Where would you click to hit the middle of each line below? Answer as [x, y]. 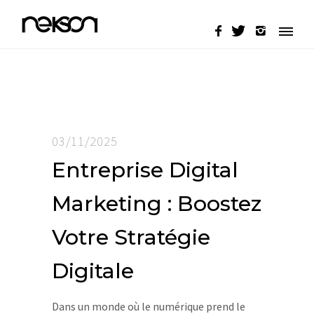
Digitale [93, 271]
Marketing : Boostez [157, 204]
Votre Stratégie [131, 237]
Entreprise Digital [145, 170]
